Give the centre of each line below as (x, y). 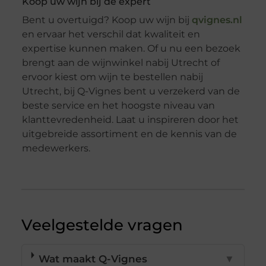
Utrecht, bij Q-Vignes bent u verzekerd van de (131, 91)
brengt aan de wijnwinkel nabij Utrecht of (121, 63)
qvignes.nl (217, 20)
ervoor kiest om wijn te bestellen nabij (112, 77)
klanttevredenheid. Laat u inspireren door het (130, 120)
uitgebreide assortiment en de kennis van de (129, 134)
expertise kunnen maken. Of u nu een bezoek (131, 49)
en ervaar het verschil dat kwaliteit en (111, 34)
